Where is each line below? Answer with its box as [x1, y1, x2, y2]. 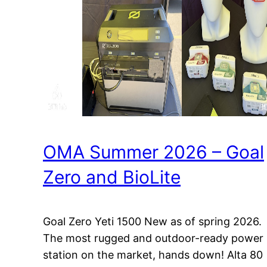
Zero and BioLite [43, 166, 181, 188]
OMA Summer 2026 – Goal [43, 141, 264, 163]
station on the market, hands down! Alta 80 [43, 249, 263, 262]
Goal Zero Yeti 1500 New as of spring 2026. [43, 215, 262, 228]
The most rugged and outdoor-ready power [43, 232, 263, 245]
